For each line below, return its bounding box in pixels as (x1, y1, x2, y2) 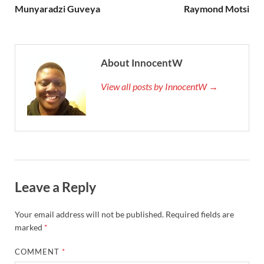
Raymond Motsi (184, 3, 249, 15)
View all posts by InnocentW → (101, 81, 218, 93)
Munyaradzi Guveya (15, 3, 100, 15)
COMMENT (15, 247, 62, 257)
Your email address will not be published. (15, 209, 164, 220)
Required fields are (166, 209, 234, 220)
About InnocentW (101, 57, 183, 70)
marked (15, 222, 44, 233)
